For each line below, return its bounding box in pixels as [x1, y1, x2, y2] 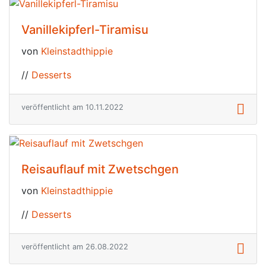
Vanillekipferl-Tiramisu [21, 23, 148, 37]
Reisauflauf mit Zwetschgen [21, 161, 179, 176]
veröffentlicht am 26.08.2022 [21, 242, 128, 251]
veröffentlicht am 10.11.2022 [21, 103, 123, 112]
